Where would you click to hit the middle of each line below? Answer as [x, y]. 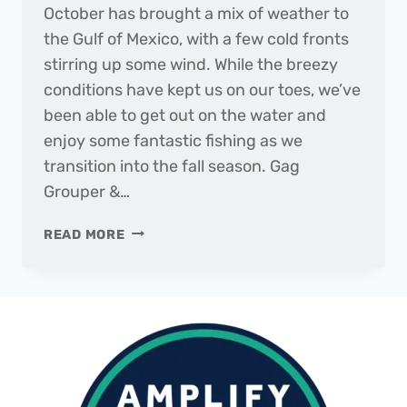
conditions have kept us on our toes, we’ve [202, 89]
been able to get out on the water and [185, 115]
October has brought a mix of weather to [196, 13]
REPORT [152, 334]
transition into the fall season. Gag [172, 166]
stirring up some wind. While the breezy [191, 64]
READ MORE [84, 234]
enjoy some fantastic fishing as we [173, 140]
